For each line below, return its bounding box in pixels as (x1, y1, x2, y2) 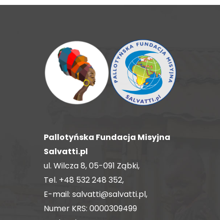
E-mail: (44, 188, 72, 200)
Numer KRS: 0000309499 (44, 202, 137, 214)
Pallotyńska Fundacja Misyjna (44, 131, 170, 143)
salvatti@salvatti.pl (72, 188, 146, 200)
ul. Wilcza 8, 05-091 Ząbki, (44, 160, 139, 171)
